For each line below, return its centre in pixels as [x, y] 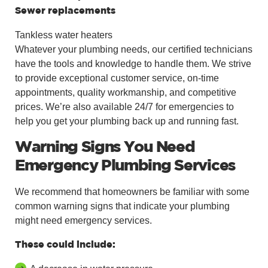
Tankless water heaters [64, 35]
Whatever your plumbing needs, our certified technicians [134, 49]
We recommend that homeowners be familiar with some [132, 191]
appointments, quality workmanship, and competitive [126, 92]
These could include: [65, 245]
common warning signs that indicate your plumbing [122, 206]
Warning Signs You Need [105, 147]
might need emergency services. [83, 220]
